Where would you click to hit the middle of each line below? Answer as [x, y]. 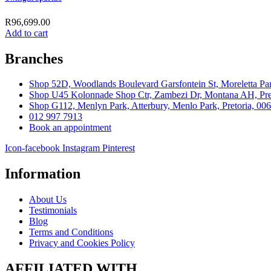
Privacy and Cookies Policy [82, 243]
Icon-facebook [32, 148]
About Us [48, 200]
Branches [34, 58]
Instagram [81, 148]
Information [43, 174]
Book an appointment [70, 128]
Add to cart [26, 33]
